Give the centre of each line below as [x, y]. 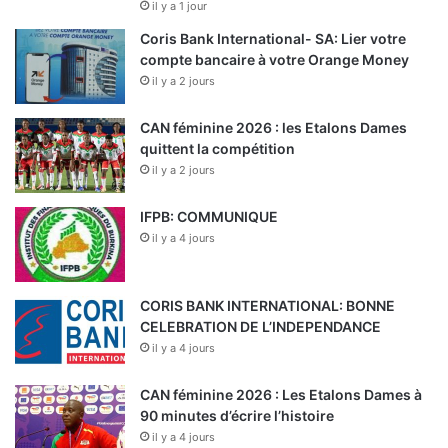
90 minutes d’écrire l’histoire [237, 415]
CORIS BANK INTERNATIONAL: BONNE [267, 305]
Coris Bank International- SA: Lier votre [273, 38]
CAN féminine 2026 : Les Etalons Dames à [281, 394]
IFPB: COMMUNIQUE [209, 216]
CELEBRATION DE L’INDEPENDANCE [260, 326]
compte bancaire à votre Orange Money [274, 59]
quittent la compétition [217, 148]
